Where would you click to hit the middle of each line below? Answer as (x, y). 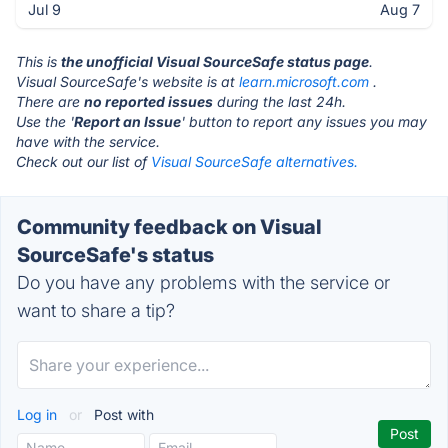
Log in (39, 414)
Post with (122, 414)
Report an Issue (127, 121)
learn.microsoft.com (304, 81)
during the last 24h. (279, 101)
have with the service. (88, 141)
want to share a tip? (96, 310)
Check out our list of (83, 161)
